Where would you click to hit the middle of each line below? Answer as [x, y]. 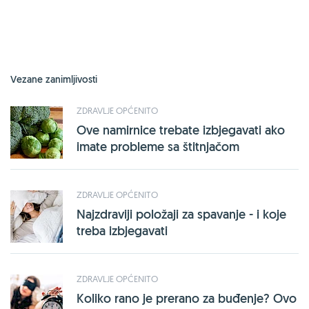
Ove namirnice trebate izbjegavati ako [181, 130]
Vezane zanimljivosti [54, 79]
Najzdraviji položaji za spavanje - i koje [181, 214]
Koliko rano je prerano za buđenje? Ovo [187, 298]
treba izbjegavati [122, 230]
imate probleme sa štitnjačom [158, 146]
